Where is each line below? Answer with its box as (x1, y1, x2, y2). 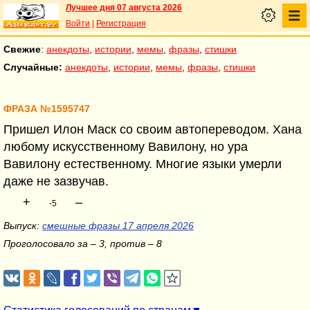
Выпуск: (3, 220, 42, 231)
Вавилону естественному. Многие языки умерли (3, 157, 282, 171)
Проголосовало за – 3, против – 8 (3, 238, 162, 249)
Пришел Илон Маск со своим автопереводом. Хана (3, 122, 302, 136)
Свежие (3, 44, 41, 55)
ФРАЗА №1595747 (3, 104, 90, 114)
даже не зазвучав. (3, 174, 109, 188)
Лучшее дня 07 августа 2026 (66, 3, 182, 12)
